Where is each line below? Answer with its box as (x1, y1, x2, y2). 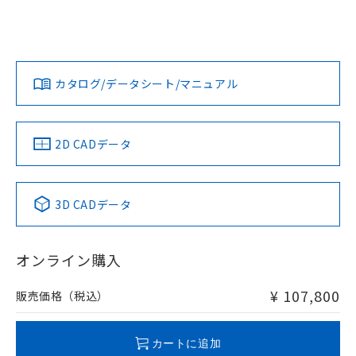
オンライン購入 (16, 250, 122, 270)
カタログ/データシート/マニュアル (55, 75, 238, 91)
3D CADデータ (55, 196, 132, 212)
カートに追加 (151, 336, 222, 350)
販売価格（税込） (16, 288, 109, 304)
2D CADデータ (55, 136, 132, 152)
